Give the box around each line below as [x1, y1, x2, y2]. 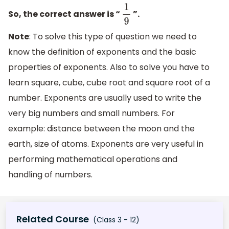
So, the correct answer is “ [8, 8, 122, 20]
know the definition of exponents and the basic [8, 46, 196, 58]
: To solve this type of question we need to [29, 31, 197, 43]
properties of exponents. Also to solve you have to [8, 61, 210, 74]
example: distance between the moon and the [8, 123, 195, 135]
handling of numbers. [8, 169, 93, 181]
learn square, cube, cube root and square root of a [8, 77, 210, 89]
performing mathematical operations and [8, 153, 177, 166]
